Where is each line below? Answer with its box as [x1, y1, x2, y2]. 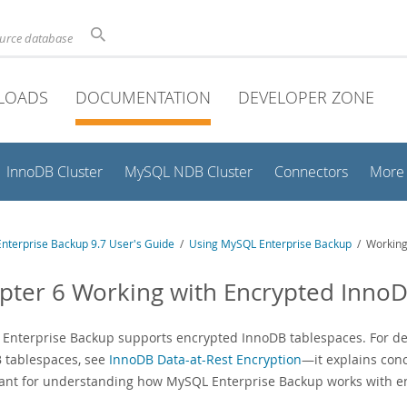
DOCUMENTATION [75, 86, 211, 108]
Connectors [274, 163, 348, 182]
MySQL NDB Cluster [124, 163, 253, 182]
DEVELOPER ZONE [238, 86, 374, 108]
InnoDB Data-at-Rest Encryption [109, 351, 302, 368]
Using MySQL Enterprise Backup [189, 237, 352, 251]
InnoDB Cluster [6, 163, 103, 182]
